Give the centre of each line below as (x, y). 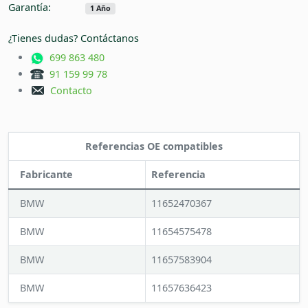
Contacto (68, 91)
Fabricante (46, 175)
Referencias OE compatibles (154, 146)
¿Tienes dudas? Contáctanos (74, 38)
